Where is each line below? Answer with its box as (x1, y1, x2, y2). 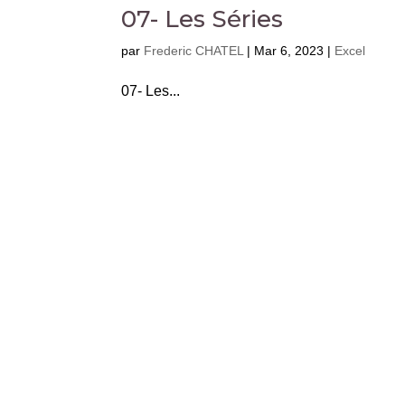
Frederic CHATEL (144, 42, 244, 58)
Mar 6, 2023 (254, 42, 325, 58)
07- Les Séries (121, 4, 284, 33)
